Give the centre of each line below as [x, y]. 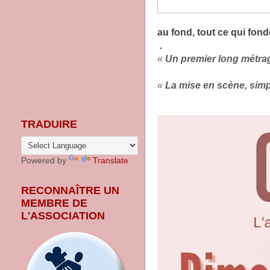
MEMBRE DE [54, 203]
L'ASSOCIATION [63, 216]
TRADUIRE [49, 124]
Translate [111, 160]
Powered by [45, 160]
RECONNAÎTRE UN [70, 190]
